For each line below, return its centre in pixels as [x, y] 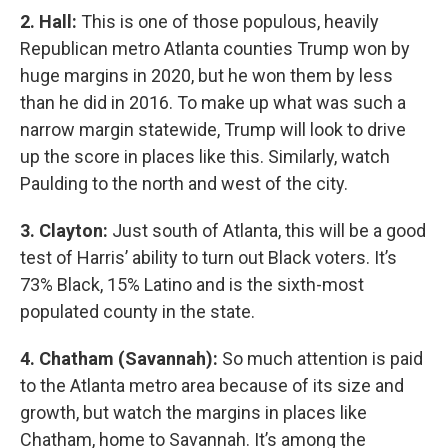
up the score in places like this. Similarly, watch [205, 156]
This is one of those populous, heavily [228, 21]
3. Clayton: [64, 230]
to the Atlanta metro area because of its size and [212, 385]
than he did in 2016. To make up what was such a [213, 102]
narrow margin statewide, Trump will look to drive [213, 129]
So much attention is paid [322, 358]
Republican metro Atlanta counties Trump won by [215, 48]
